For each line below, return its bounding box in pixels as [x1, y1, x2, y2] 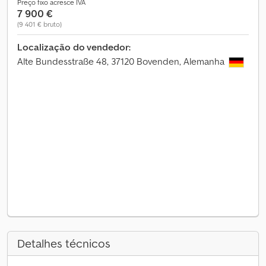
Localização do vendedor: [17, 41, 131, 53]
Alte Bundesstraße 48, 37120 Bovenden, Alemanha [17, 55, 227, 67]
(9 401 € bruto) [17, 20, 62, 28]
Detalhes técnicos [17, 236, 110, 251]
